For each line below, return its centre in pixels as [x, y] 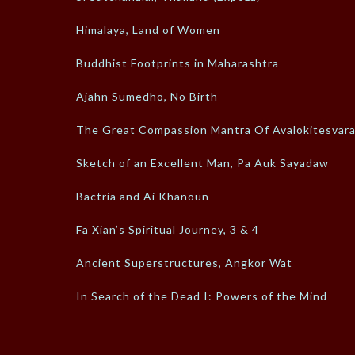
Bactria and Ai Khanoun [143, 196]
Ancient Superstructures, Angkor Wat [184, 262]
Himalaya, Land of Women [148, 29]
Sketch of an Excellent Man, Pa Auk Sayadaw [202, 162]
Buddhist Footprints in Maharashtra [177, 63]
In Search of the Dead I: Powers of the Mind [202, 296]
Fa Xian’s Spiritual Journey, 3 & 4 [168, 229]
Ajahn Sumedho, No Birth [147, 96]
